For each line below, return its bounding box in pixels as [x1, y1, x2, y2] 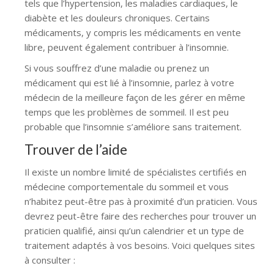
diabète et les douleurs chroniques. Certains [24, 11, 210, 24]
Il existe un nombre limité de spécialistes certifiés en [24, 165, 246, 178]
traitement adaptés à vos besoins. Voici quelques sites [24, 239, 255, 251]
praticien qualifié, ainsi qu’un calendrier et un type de [24, 224, 244, 237]
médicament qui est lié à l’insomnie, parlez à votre [24, 76, 234, 89]
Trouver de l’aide [24, 140, 127, 158]
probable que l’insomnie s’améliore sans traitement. [24, 120, 242, 133]
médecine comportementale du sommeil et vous [24, 180, 229, 193]
